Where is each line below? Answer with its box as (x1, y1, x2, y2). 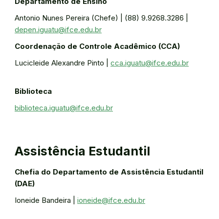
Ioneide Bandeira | (15, 196, 77, 205)
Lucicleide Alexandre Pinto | (15, 58, 110, 67)
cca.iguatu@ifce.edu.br (110, 58, 189, 67)
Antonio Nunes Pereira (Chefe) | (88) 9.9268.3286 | (15, 13, 188, 22)
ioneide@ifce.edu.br (77, 196, 145, 205)
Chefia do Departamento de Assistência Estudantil (15, 167, 203, 176)
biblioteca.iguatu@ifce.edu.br (15, 103, 113, 112)
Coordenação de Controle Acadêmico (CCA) (15, 42, 180, 51)
